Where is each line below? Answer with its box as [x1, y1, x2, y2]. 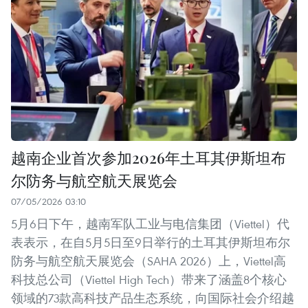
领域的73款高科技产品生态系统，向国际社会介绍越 [11, 290, 294, 307]
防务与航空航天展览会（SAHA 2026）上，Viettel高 [11, 253, 286, 269]
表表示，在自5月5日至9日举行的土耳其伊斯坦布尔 [11, 234, 290, 251]
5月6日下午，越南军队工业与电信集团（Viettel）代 [11, 216, 289, 232]
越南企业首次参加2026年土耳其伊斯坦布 [11, 147, 286, 168]
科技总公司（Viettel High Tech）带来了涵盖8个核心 [11, 272, 287, 288]
